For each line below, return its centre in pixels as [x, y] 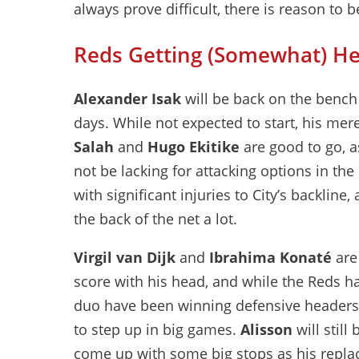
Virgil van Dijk [125, 257]
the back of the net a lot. [155, 219]
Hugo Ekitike [196, 147]
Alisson [266, 329]
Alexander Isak [127, 99]
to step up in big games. [157, 329]
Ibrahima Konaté [270, 257]
